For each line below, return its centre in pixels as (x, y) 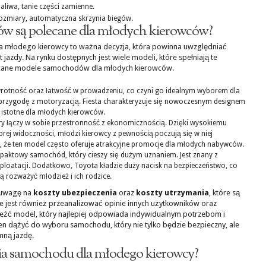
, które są (224, 193)
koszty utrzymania (172, 193)
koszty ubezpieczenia (75, 193)
